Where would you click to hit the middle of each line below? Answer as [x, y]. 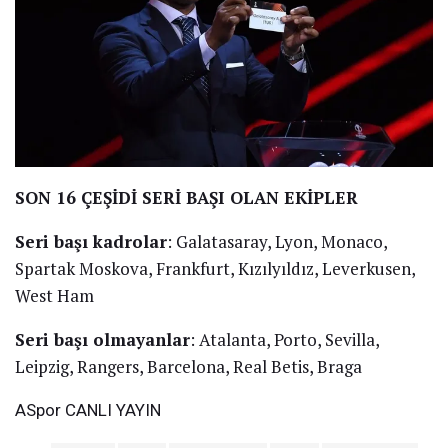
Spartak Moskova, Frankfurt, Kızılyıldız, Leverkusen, [215, 268]
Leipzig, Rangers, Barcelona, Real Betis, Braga [188, 366]
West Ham [54, 295]
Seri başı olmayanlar [102, 339]
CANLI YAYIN [111, 409]
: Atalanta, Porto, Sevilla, [284, 339]
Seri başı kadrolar [91, 241]
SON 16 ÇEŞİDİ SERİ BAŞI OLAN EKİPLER [186, 197]
